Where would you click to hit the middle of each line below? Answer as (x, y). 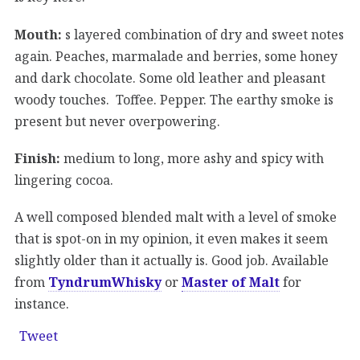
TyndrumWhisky (105, 282)
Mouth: (38, 34)
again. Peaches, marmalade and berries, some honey (176, 56)
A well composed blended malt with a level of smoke (176, 217)
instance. (42, 303)
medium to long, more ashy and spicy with (192, 158)
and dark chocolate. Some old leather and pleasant (170, 78)
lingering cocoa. (64, 180)
